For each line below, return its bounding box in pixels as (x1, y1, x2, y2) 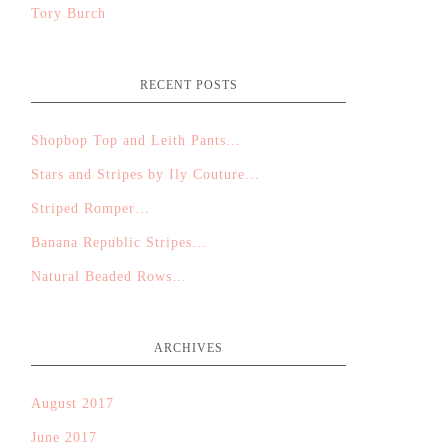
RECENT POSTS (139, 78, 238, 92)
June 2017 (31, 430, 97, 445)
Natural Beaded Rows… (31, 269, 187, 284)
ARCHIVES (154, 341, 223, 355)
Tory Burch (31, 6, 106, 21)
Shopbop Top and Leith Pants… (31, 133, 241, 148)
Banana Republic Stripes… (31, 235, 207, 250)
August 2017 (31, 396, 114, 411)
